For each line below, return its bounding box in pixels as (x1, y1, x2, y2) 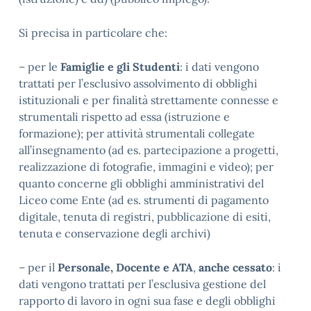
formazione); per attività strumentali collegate (19, 126, 255, 140)
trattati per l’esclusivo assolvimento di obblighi (19, 76, 258, 90)
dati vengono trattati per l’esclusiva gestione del (19, 277, 266, 291)
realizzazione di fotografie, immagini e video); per (19, 160, 274, 174)
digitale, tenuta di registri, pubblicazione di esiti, (19, 210, 271, 224)
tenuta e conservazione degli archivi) (19, 226, 210, 240)
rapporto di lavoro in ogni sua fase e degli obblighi (19, 294, 276, 308)
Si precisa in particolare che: (19, 26, 167, 40)
